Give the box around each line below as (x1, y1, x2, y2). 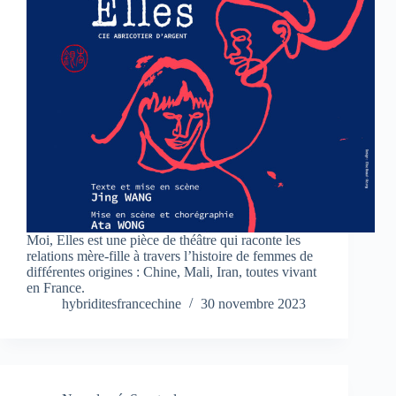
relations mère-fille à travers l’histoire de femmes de (27, 248, 313, 264)
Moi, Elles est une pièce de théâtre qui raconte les (27, 232, 301, 248)
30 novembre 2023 (201, 296, 306, 312)
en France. (27, 280, 85, 296)
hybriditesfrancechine (62, 296, 181, 312)
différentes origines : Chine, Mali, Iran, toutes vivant (27, 264, 316, 280)
